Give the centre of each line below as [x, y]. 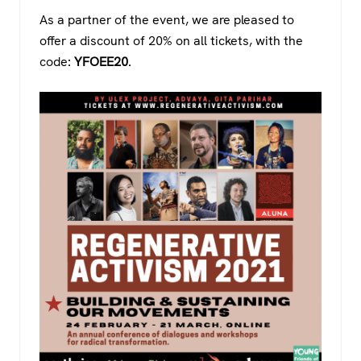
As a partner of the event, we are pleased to [167, 19]
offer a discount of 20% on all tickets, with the [171, 40]
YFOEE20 [101, 61]
